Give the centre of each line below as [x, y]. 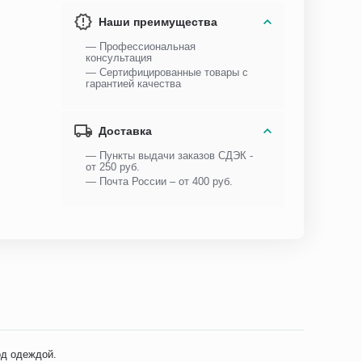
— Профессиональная [141, 46]
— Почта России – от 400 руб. [160, 181]
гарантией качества [134, 84]
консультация [119, 58]
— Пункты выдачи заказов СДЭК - [170, 156]
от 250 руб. [113, 167]
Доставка [126, 131]
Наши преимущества [158, 22]
